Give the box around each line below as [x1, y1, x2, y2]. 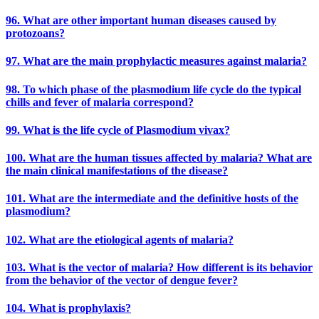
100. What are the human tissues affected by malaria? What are [6, 152, 312, 164]
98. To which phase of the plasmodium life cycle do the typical [6, 83, 301, 95]
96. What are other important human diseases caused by [6, 14, 276, 27]
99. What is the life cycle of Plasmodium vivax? [6, 123, 230, 136]
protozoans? [6, 27, 65, 40]
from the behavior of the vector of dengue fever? [6, 273, 238, 286]
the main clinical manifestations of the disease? [6, 164, 228, 177]
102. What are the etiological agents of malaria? [6, 233, 234, 246]
